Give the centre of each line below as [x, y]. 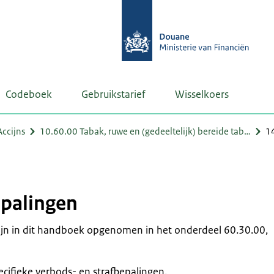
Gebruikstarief [113, 94]
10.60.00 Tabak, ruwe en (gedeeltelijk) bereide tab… [145, 131]
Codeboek [29, 94]
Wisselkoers [202, 94]
